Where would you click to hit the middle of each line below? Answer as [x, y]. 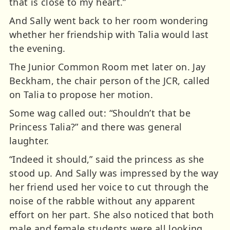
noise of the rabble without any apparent [102, 201]
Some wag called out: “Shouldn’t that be [100, 113]
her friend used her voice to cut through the [109, 187]
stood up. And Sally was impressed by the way [114, 173]
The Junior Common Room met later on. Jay [108, 67]
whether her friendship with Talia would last [109, 35]
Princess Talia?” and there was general [96, 127]
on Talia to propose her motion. [81, 95]
